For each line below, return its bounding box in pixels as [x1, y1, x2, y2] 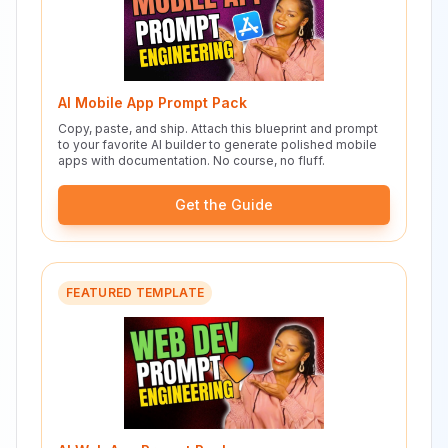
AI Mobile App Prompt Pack [58, 94, 247, 111]
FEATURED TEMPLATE [66, 285, 205, 300]
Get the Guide [175, 196, 273, 213]
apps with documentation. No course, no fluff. [58, 153, 325, 168]
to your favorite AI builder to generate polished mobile [58, 137, 377, 152]
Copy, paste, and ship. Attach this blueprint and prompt [58, 121, 378, 136]
